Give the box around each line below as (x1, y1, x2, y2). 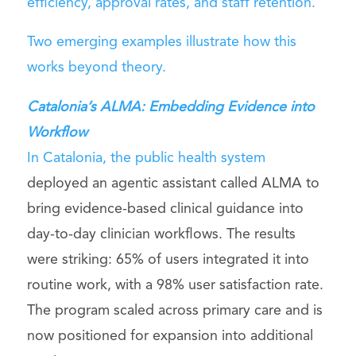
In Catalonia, (26, 151, 110, 166)
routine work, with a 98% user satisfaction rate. (26, 278, 323, 293)
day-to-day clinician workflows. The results (26, 227, 296, 242)
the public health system (110, 151, 265, 166)
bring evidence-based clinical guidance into (26, 202, 304, 217)
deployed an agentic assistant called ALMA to (26, 176, 319, 192)
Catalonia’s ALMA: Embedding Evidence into (26, 100, 315, 115)
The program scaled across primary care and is (26, 304, 323, 319)
